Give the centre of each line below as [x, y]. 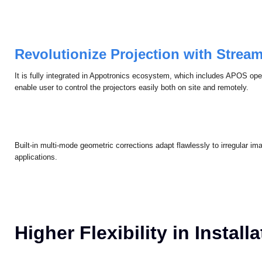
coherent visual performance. [64, 11]
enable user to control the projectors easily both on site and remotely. [132, 104]
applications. [36, 174]
